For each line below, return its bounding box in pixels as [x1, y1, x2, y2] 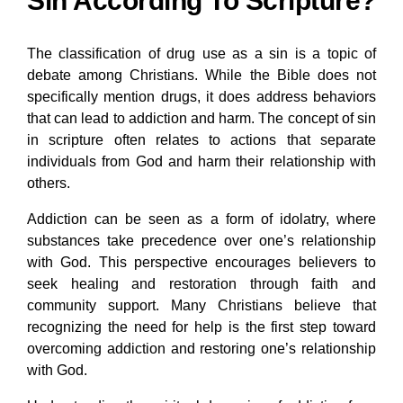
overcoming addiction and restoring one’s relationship [27, 341, 376, 357]
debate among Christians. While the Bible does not [27, 67, 376, 84]
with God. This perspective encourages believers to [27, 255, 376, 271]
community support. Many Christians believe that [27, 298, 376, 314]
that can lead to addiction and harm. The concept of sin [27, 111, 376, 127]
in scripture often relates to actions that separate [27, 132, 376, 148]
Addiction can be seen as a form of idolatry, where [27, 211, 376, 228]
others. [27, 175, 70, 192]
